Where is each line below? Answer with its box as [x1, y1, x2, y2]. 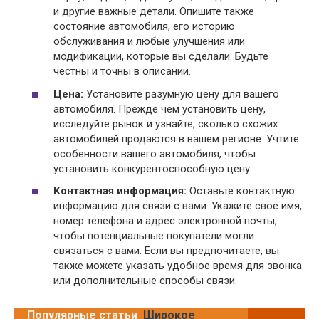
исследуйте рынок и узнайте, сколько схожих [53, 117, 278, 130]
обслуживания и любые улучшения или [53, 35, 245, 48]
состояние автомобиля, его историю [53, 20, 235, 33]
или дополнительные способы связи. [53, 274, 237, 288]
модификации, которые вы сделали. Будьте [53, 50, 268, 63]
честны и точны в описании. [53, 65, 191, 78]
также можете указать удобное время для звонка [53, 259, 302, 273]
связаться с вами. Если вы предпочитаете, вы [53, 244, 279, 258]
